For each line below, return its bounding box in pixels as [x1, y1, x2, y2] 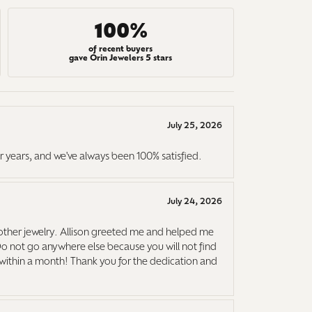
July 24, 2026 [167, 197, 222, 206]
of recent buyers [88, 45, 153, 54]
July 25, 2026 [167, 121, 222, 130]
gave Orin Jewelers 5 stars [69, 54, 173, 63]
